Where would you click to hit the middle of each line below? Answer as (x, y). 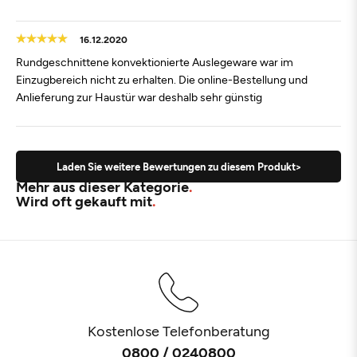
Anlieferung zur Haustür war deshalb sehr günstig (139, 97)
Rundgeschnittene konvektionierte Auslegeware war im (155, 62)
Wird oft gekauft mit (84, 201)
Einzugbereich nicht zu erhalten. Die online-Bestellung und (162, 79)
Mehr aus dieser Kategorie (102, 186)
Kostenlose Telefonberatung (178, 331)
